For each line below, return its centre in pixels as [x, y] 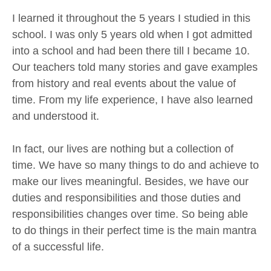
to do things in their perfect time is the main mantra [134, 231]
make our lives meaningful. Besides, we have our [130, 182]
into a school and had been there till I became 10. [131, 51]
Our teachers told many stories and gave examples [135, 67]
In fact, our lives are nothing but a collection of [123, 149]
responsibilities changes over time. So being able [130, 214]
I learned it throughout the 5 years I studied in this [131, 18]
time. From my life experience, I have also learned [132, 100]
